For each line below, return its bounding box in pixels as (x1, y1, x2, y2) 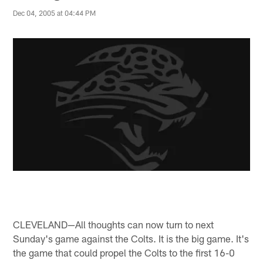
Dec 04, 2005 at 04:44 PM (13, 9, 96, 18)
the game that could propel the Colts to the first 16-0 (13, 246, 235, 258)
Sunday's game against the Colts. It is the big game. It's (13, 232, 249, 244)
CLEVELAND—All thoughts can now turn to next (13, 218, 214, 230)
